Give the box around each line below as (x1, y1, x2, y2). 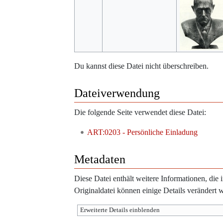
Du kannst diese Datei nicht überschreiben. (74, 62, 209, 71)
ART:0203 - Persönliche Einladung (87, 128, 198, 137)
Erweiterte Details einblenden (80, 207, 160, 214)
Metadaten (74, 153, 125, 166)
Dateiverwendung (74, 87, 160, 100)
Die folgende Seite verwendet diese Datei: (74, 108, 206, 117)
